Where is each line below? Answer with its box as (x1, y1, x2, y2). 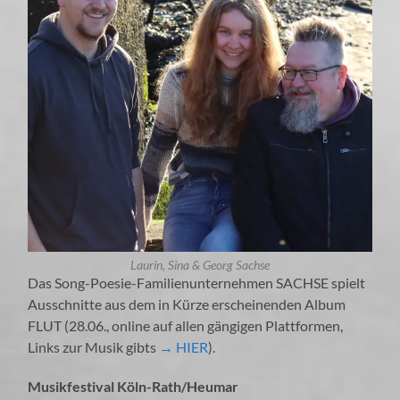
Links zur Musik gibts (28, 337, 157, 355)
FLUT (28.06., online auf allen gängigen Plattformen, (28, 316, 344, 334)
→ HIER (156, 337, 209, 355)
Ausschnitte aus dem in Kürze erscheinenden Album (28, 295, 346, 312)
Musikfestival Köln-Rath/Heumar (28, 377, 239, 395)
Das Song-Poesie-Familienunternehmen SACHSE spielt (28, 273, 366, 291)
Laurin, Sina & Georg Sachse (129, 257, 270, 272)
